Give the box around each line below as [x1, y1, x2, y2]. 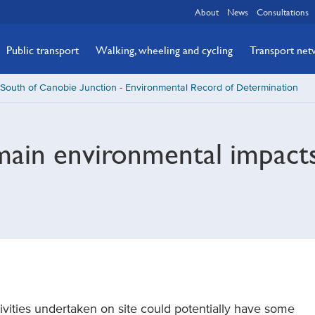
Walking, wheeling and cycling [96, 43, 233, 57]
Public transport [6, 43, 79, 57]
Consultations [257, 6, 309, 18]
